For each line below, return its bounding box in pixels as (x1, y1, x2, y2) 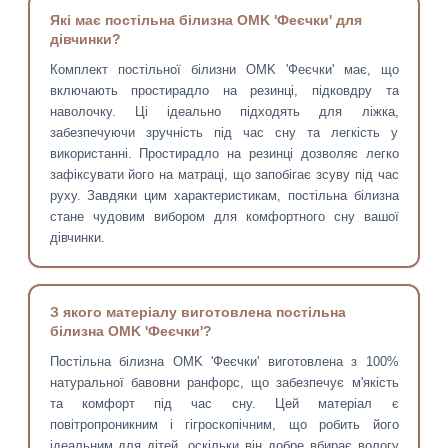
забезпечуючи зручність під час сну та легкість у (49, 125, 399, 141)
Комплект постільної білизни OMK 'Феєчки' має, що (49, 62, 399, 78)
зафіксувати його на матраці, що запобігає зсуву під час (49, 167, 399, 183)
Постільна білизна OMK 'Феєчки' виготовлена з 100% (49, 354, 399, 370)
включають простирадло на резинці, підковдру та (49, 83, 399, 99)
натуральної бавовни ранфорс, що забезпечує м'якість (49, 375, 399, 391)
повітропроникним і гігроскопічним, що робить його (49, 417, 399, 433)
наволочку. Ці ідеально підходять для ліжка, (49, 104, 399, 120)
